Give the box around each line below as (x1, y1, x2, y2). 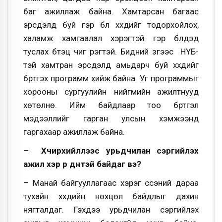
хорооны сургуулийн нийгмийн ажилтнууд (23, 87, 199, 97)
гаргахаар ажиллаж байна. (23, 127, 125, 137)
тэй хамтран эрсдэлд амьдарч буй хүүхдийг (23, 60, 199, 70)
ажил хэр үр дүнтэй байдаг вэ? (23, 159, 143, 169)
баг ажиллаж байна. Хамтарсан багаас (23, 6, 199, 17)
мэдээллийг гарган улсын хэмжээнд (23, 113, 199, 124)
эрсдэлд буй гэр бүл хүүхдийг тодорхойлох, (23, 20, 199, 30)
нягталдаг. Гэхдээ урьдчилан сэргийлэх (23, 204, 199, 215)
